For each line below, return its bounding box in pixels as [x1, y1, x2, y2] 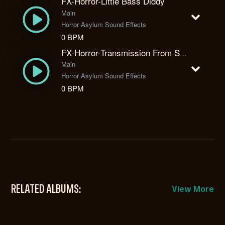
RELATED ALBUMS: [11, 184, 82, 196]
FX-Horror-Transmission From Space [180, 48, 187, 58]
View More [171, 186, 214, 194]
